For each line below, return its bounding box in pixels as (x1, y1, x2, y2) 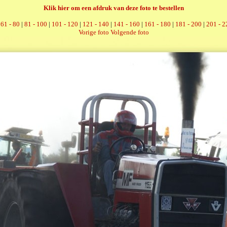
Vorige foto (78, 28, 109, 36)
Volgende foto (110, 28, 149, 36)
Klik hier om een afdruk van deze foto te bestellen (43, 4, 184, 12)
